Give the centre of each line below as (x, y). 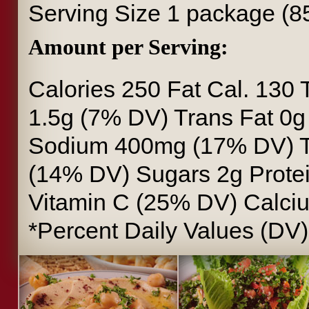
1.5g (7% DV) (101, 118)
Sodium (68, 146)
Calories (72, 89)
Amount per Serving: (128, 47)
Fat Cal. (208, 89)
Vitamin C (79, 202)
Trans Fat (223, 118)
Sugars (173, 174)
